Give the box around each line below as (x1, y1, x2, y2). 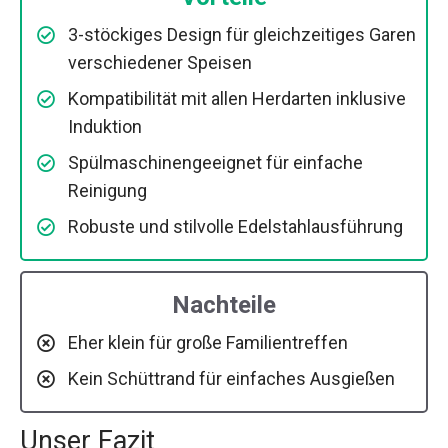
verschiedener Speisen (68, 52, 252, 74)
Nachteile (172, 291, 276, 320)
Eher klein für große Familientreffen (68, 332, 348, 354)
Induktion (68, 116, 142, 138)
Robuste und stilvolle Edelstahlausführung (68, 216, 403, 238)
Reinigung (68, 180, 147, 202)
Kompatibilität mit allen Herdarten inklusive (68, 88, 406, 110)
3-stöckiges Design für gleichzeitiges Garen (68, 24, 416, 46)
